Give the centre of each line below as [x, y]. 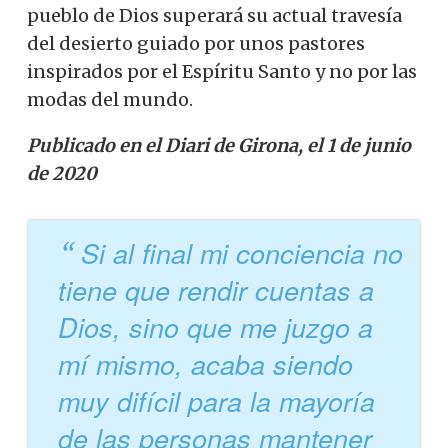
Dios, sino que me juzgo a [215, 327]
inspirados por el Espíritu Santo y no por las [222, 71]
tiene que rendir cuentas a [216, 290]
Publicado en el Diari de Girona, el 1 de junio [219, 145]
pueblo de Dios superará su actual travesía [214, 15]
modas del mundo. [110, 99]
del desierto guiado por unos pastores [196, 43]
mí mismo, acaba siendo [205, 364]
